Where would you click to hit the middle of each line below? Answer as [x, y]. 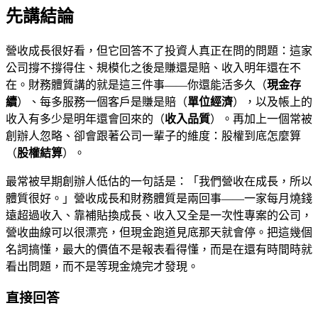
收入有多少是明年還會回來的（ [85, 119]
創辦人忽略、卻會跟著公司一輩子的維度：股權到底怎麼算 [153, 136]
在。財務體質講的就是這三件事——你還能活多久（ [136, 84]
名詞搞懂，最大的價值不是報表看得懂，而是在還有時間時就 [159, 249]
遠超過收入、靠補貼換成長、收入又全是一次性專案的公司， [159, 215]
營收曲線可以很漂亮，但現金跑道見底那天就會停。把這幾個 [159, 232]
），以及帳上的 [273, 102]
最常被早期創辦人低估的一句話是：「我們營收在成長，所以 [159, 181]
